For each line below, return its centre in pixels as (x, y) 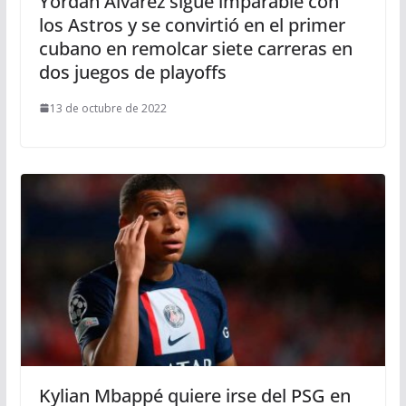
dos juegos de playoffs (132, 72)
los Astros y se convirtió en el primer (192, 24)
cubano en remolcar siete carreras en (195, 48)
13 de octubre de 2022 (108, 108)
